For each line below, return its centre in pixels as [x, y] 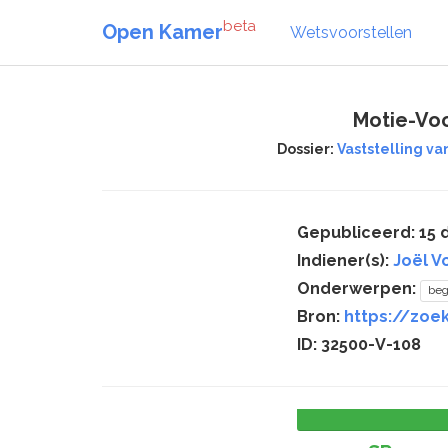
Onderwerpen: [358, 288]
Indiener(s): [345, 260]
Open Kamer [162, 31]
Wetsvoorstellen [351, 32]
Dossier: [306, 149]
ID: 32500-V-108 [359, 344]
